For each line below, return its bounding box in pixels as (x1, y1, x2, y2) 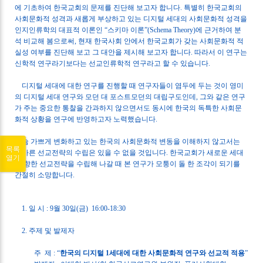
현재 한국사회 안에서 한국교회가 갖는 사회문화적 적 (78, 36, 244, 45)
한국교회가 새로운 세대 (170, 148, 244, 157)
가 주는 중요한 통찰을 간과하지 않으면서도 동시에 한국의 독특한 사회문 (15, 103, 242, 112)
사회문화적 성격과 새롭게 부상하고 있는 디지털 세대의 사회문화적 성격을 (15, 14, 248, 23)
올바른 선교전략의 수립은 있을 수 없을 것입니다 (15, 148, 167, 157)
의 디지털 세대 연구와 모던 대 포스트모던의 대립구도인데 (15, 92, 197, 101)
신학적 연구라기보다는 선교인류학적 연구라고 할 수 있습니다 (15, 59, 209, 68)
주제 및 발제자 (29, 226, 75, 235)
